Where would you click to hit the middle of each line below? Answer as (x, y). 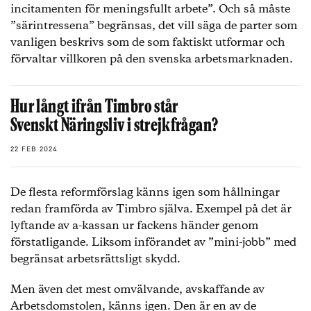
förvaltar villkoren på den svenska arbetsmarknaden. (152, 59)
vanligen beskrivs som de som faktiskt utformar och (148, 43)
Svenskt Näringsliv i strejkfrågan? (115, 127)
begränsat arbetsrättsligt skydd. (97, 259)
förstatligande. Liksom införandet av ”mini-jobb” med (153, 243)
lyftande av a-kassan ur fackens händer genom (134, 226)
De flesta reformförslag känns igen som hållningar (145, 193)
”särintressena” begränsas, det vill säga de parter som (154, 26)
